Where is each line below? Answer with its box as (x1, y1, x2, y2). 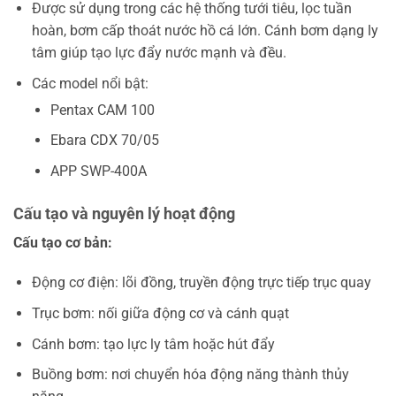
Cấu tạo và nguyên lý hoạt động (13, 203, 235, 223)
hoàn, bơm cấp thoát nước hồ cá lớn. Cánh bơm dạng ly (31, 21, 378, 39)
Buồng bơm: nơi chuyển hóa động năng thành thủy (31, 366, 349, 384)
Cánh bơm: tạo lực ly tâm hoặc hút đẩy (31, 335, 275, 353)
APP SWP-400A (49, 162, 147, 179)
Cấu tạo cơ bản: (13, 233, 112, 251)
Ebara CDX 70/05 (49, 132, 159, 149)
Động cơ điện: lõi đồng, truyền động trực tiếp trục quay (31, 274, 371, 292)
